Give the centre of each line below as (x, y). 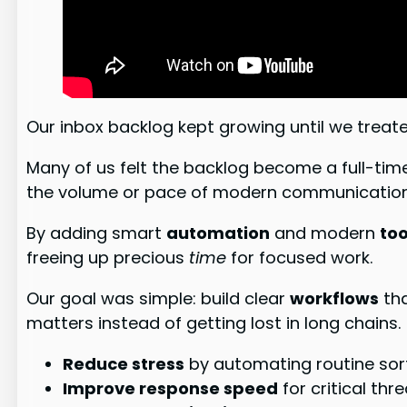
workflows (335, 299)
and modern (325, 233)
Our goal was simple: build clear (159, 299)
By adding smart (97, 233)
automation (218, 233)
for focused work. (300, 258)
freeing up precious (108, 258)
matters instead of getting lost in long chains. (214, 323)
